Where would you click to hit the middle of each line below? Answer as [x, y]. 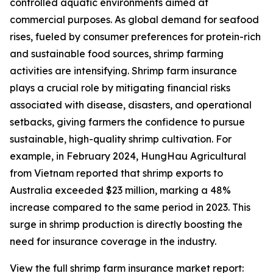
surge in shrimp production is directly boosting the [126, 225]
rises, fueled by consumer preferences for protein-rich [135, 37]
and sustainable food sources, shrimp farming [117, 54]
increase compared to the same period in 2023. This [130, 207]
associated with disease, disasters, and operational [131, 105]
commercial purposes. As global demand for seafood [134, 20]
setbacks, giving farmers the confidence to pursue [127, 122]
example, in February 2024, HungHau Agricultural [128, 156]
